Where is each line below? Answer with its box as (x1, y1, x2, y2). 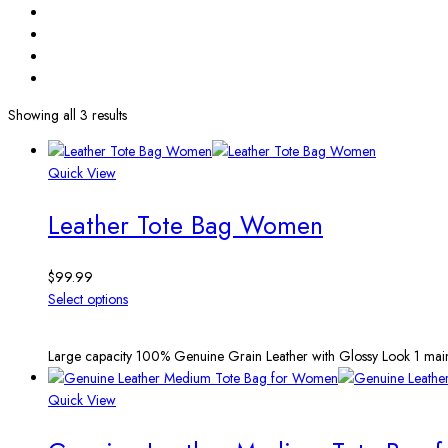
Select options (48, 289, 128, 310)
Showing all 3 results (8, 105, 127, 126)
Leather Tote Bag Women (48, 207, 323, 244)
